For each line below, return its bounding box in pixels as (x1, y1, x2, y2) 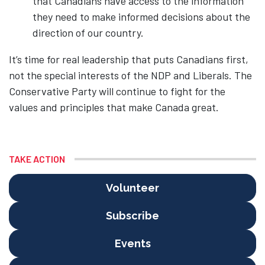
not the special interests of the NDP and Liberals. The (9, 69, 252, 82)
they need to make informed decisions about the (33, 10, 250, 23)
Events (114, 237, 151, 250)
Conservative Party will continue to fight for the (9, 85, 225, 98)
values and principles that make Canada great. (9, 101, 219, 114)
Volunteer (106, 182, 159, 194)
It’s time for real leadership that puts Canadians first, (9, 53, 248, 66)
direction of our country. (33, 26, 144, 39)
